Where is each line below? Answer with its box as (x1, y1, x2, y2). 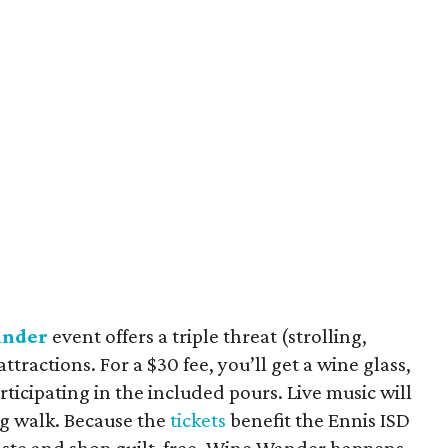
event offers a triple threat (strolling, (48, 324, 367, 348)
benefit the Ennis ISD (226, 408, 410, 432)
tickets (170, 408, 226, 432)
